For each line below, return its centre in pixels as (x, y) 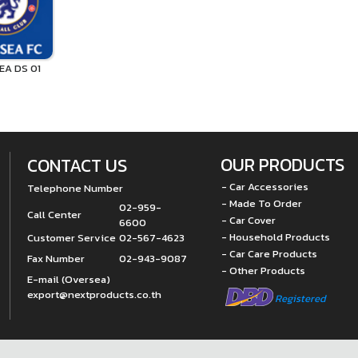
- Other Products (263, 270)
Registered (300, 298)
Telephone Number (75, 188)
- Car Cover (249, 220)
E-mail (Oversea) (69, 279)
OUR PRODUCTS (282, 165)
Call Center (54, 215)
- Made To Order (262, 203)
